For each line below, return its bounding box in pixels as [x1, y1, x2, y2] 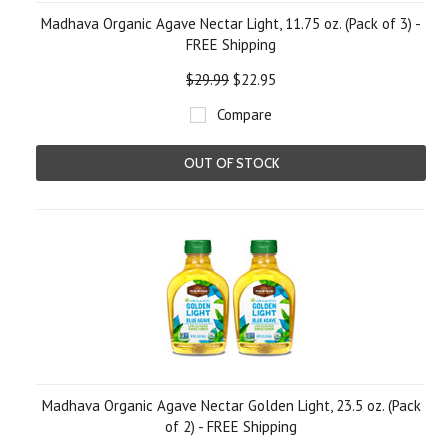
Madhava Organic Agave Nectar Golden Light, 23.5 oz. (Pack [41, 396, 421, 415]
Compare [217, 105, 272, 124]
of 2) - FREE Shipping [165, 417, 297, 436]
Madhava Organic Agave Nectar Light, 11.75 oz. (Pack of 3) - [41, 14, 421, 33]
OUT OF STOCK [183, 155, 279, 171]
